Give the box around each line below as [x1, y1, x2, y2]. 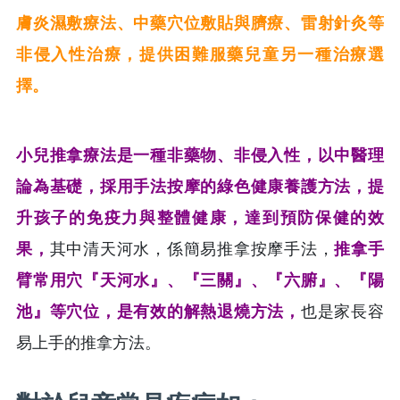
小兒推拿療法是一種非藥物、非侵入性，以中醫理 [16, 146, 384, 164]
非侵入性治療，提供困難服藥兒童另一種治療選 [16, 45, 384, 63]
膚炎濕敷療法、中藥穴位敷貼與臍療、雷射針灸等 [16, 13, 384, 32]
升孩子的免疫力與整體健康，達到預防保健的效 [16, 208, 384, 227]
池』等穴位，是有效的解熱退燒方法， [16, 302, 301, 321]
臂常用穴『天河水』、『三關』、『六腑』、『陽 [16, 271, 384, 289]
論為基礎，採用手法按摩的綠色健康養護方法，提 [16, 177, 384, 196]
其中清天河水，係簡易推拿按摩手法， [49, 239, 335, 258]
